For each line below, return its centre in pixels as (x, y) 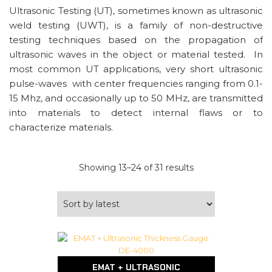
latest (205, 206)
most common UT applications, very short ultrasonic (136, 69)
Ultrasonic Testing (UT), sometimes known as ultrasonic (136, 11)
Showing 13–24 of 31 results (136, 168)
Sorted (207, 167)
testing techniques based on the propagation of (136, 40)
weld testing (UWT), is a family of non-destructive (136, 25)
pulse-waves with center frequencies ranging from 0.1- (136, 83)
